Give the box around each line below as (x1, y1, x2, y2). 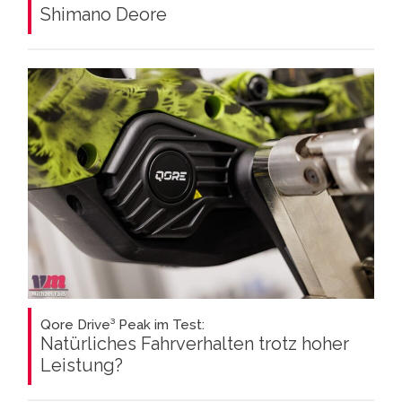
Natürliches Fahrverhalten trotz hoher (40, 333, 349, 355)
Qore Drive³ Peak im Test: (40, 317, 205, 334)
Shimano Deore (40, 4, 167, 26)
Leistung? (40, 354, 123, 377)
